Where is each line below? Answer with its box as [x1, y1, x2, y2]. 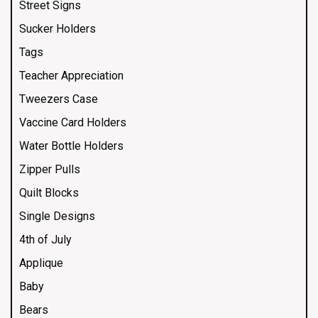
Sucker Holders [19, 22, 96, 36]
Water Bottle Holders [19, 139, 124, 153]
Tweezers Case [19, 92, 98, 106]
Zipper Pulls [19, 163, 80, 177]
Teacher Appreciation [19, 69, 124, 83]
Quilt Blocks [19, 186, 79, 200]
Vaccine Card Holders [19, 116, 126, 130]
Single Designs [19, 209, 95, 224]
